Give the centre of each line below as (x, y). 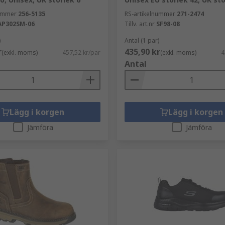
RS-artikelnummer (150, 14)
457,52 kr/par (81, 52)
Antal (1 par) (142, 40)
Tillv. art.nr (139, 24)
